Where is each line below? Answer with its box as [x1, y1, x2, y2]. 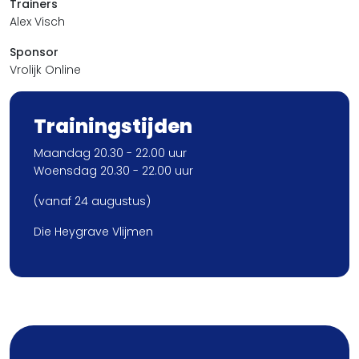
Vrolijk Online [10, 62, 81, 78]
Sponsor [10, 44, 58, 60]
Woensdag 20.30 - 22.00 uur [34, 163, 193, 179]
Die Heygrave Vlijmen [34, 224, 153, 240]
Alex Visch [10, 14, 65, 30]
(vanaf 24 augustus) [34, 193, 151, 209]
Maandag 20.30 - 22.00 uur [34, 145, 187, 161]
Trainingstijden [34, 113, 192, 139]
